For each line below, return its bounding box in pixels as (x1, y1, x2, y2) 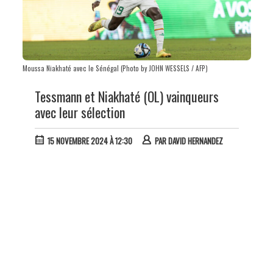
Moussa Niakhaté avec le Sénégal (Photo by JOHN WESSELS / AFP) (22, 63, 208, 73)
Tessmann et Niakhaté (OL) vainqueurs (34, 86, 219, 106)
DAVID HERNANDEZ (168, 134, 223, 147)
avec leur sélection (34, 102, 125, 122)
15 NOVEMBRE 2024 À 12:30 (47, 134, 132, 147)
